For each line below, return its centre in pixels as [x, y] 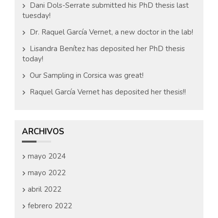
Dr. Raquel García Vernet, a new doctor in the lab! [111, 32]
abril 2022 [45, 189]
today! [33, 59]
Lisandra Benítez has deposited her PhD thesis [107, 49]
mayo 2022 [47, 173]
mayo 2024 [47, 156]
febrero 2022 [50, 206]
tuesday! [36, 16]
